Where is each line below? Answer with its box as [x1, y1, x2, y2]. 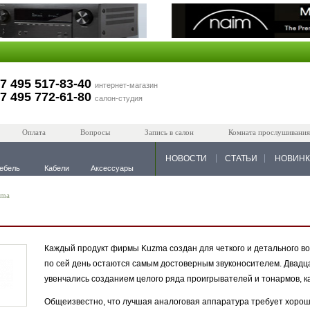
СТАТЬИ [224, 154, 257, 163]
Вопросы [80, 128, 110, 136]
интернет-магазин [95, 81, 158, 89]
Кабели [44, 164, 69, 172]
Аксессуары [91, 164, 134, 172]
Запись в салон [145, 128, 194, 136]
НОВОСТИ [165, 154, 207, 163]
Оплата [22, 128, 46, 136]
